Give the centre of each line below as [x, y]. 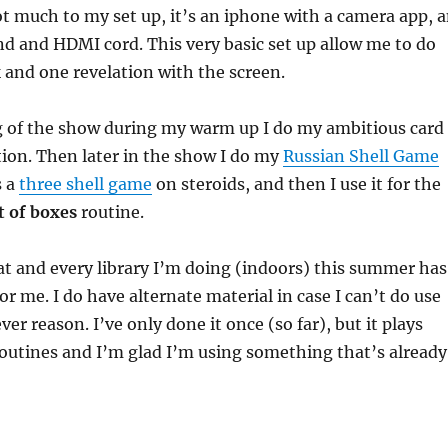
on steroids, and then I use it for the [296, 183]
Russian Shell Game [360, 155]
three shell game [85, 183]
